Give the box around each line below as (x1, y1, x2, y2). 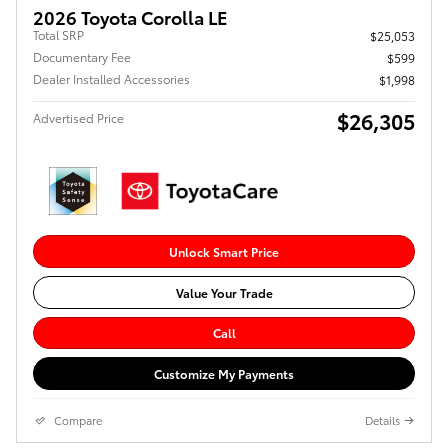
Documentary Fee (33, 48, 131, 66)
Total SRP (33, 26, 84, 44)
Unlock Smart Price (169, 243, 279, 261)
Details (365, 411, 400, 428)
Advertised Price (33, 109, 124, 127)
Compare (54, 411, 102, 428)
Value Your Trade (175, 283, 273, 301)
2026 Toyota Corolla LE (33, 4, 228, 30)
